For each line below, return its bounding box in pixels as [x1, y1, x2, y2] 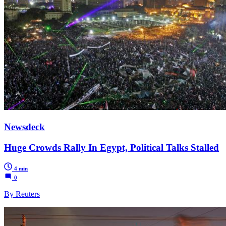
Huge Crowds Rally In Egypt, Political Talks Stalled [4, 142, 219, 153]
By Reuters [4, 190, 40, 199]
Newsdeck [4, 121, 45, 132]
